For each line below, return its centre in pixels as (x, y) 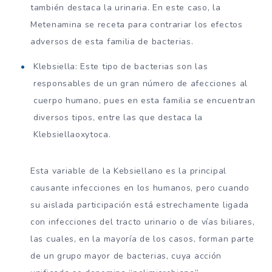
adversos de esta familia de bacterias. (112, 41)
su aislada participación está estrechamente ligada (140, 205)
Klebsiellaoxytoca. (72, 134)
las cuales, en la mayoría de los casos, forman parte (142, 239)
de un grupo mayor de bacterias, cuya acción (126, 256)
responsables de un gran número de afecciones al (141, 83)
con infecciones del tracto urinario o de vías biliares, (143, 222)
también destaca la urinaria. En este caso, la (126, 7)
